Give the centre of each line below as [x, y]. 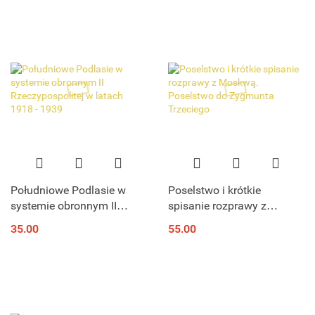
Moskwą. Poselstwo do [225, 221]
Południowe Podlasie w [68, 190]
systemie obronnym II [64, 205]
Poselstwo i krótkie [214, 190]
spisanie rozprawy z [217, 205]
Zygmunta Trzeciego [219, 236]
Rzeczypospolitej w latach [75, 221]
